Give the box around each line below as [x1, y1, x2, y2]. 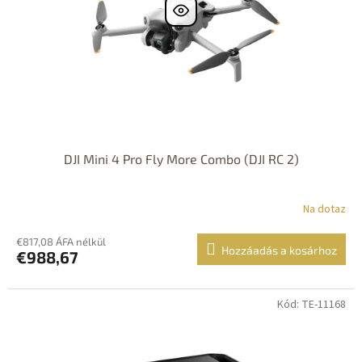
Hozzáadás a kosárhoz [221, 242, 337, 257]
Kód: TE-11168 [277, 296, 346, 313]
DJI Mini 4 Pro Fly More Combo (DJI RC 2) [63, 150, 299, 166]
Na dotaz [303, 201, 347, 218]
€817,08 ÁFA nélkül [16, 234, 106, 248]
